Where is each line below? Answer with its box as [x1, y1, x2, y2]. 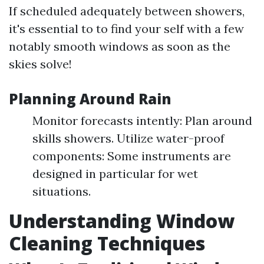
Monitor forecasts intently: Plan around [32, 113, 252, 128]
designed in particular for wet [32, 166, 198, 181]
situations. [32, 184, 91, 199]
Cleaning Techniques [9, 230, 205, 256]
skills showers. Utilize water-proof [32, 131, 225, 146]
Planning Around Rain [9, 89, 171, 108]
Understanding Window [9, 208, 235, 233]
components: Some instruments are [32, 148, 231, 163]
